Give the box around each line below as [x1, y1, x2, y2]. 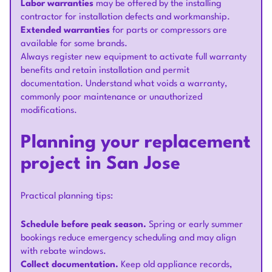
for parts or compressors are [110, 26, 227, 36]
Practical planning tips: [21, 192, 113, 202]
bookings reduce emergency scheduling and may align [21, 234, 236, 243]
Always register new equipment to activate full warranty [21, 53, 246, 63]
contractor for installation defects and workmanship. [21, 13, 230, 22]
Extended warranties [21, 26, 110, 36]
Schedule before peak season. [21, 220, 146, 230]
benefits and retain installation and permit [21, 66, 189, 76]
